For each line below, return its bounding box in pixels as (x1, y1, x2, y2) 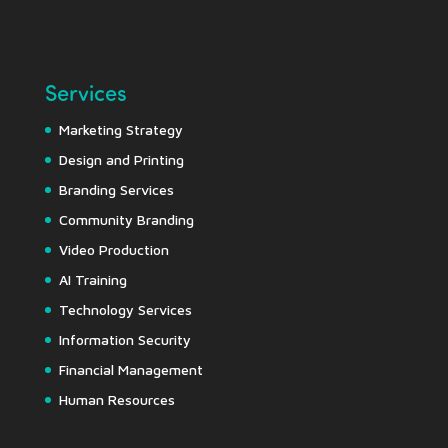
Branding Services (58, 180, 174, 198)
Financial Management (58, 360, 203, 378)
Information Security (58, 330, 191, 348)
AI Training (58, 270, 127, 288)
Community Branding (58, 210, 194, 228)
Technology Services (58, 300, 192, 318)
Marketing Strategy (58, 120, 183, 138)
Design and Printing (58, 150, 184, 168)
